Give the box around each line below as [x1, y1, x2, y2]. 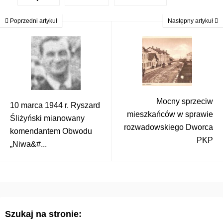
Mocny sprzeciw [156, 97, 213, 106]
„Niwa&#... [10, 139, 47, 148]
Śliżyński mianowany [10, 113, 85, 122]
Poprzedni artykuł [8, 17, 57, 24]
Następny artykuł [168, 17, 215, 24]
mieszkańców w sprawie [127, 110, 213, 118]
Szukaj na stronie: [5, 209, 82, 219]
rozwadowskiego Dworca [124, 122, 213, 131]
